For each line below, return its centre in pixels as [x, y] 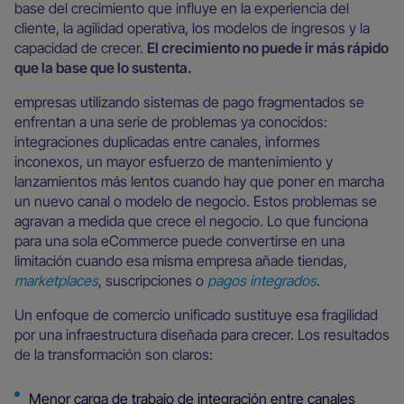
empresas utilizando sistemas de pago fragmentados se [189, 102]
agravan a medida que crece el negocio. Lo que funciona [191, 221]
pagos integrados [262, 280]
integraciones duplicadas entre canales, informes [167, 142]
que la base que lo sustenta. [103, 68]
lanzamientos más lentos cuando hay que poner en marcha [199, 181]
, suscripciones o [153, 280]
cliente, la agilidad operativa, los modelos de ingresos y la [192, 28]
